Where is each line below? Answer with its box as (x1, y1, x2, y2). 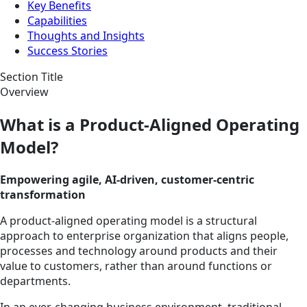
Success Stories (27, 43, 108, 59)
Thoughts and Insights (27, 28, 145, 44)
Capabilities (27, 13, 87, 29)
